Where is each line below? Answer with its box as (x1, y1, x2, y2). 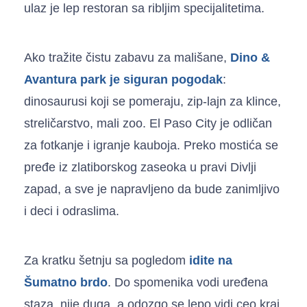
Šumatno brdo (24, 275, 108, 289)
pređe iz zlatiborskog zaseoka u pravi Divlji (24, 160, 256, 174)
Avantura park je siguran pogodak (24, 72, 223, 86)
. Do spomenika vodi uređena (108, 275, 268, 289)
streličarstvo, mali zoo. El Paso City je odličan (24, 116, 272, 130)
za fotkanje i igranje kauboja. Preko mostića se (24, 138, 278, 152)
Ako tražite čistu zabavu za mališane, (24, 50, 230, 64)
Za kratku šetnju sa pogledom (24, 253, 189, 267)
